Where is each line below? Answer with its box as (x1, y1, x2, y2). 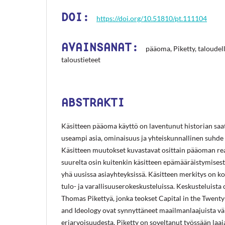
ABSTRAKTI (61, 94, 125, 110)
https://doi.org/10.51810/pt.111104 (96, 14, 207, 23)
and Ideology (61, 205, 102, 214)
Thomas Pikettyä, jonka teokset (61, 193, 159, 202)
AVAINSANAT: (61, 39, 146, 55)
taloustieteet (61, 55, 100, 64)
